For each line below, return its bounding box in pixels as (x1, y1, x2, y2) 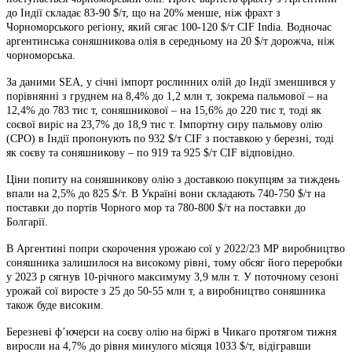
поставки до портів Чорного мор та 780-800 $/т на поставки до (6, 201, 306, 214)
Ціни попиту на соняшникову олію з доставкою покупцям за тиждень (6, 173, 339, 185)
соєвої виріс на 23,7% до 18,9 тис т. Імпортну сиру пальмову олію (6, 118, 322, 130)
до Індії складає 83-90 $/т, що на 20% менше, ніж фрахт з (6, 6, 280, 19)
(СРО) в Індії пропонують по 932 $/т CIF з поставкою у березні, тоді (6, 132, 334, 145)
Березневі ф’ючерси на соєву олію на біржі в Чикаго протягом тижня (6, 325, 336, 338)
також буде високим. (6, 299, 104, 311)
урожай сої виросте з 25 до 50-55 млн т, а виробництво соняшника (6, 284, 325, 297)
